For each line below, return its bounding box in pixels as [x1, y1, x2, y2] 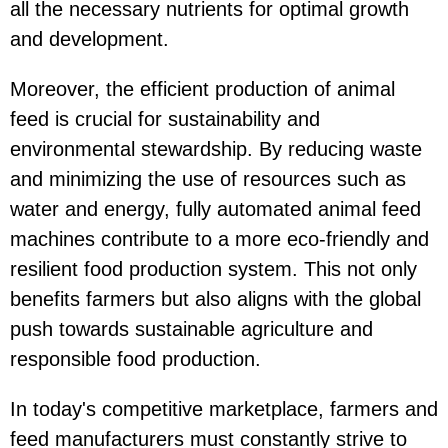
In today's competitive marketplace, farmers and [10, 398, 438, 421]
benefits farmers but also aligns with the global [10, 288, 421, 311]
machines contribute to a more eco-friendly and [10, 228, 429, 251]
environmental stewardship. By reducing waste [10, 138, 422, 161]
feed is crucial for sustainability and [10, 108, 320, 131]
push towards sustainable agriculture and [10, 318, 373, 341]
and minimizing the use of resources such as [10, 168, 406, 191]
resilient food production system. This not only [10, 258, 417, 281]
